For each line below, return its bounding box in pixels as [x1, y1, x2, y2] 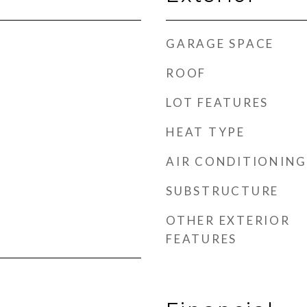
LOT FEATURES [166, 95, 269, 110]
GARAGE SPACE [166, 36, 274, 51]
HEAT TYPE [166, 125, 245, 139]
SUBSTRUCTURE [166, 184, 279, 198]
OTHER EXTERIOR [166, 213, 291, 228]
